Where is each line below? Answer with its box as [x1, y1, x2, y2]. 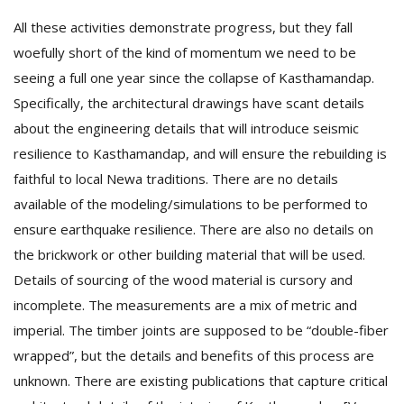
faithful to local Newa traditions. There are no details [14, 170, 338, 188]
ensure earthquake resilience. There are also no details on [14, 220, 373, 238]
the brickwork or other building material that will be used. [14, 245, 365, 263]
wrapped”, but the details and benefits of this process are [14, 346, 374, 364]
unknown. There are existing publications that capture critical [14, 372, 388, 390]
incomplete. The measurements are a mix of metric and [14, 296, 357, 314]
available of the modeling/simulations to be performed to [14, 195, 368, 213]
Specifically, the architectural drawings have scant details [14, 94, 364, 112]
